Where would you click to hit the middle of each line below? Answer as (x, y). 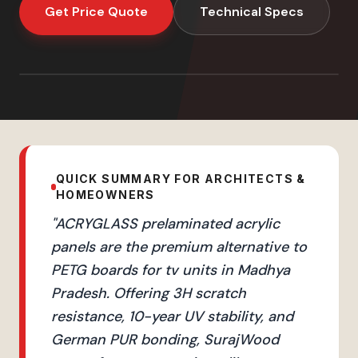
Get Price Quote (96, 12)
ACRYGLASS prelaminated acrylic (167, 224)
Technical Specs (252, 12)
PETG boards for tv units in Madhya (171, 270)
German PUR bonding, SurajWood (165, 340)
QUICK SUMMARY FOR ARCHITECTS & (181, 179)
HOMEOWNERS (105, 195)
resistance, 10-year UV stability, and (172, 316)
